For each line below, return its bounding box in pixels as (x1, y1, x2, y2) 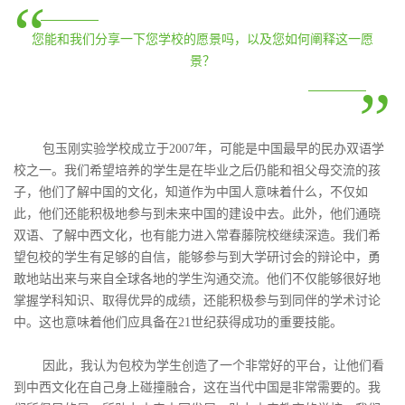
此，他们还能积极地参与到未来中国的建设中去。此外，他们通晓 (14, 207, 381, 221)
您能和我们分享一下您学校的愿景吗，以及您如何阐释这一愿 (32, 33, 373, 47)
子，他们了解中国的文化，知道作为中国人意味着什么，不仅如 (14, 185, 368, 200)
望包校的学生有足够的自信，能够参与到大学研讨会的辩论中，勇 (14, 250, 381, 265)
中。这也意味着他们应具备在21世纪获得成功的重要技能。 (14, 316, 343, 330)
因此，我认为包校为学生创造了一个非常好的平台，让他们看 (42, 359, 384, 373)
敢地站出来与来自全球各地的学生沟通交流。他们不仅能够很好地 (14, 272, 381, 287)
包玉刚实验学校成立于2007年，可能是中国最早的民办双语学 (42, 142, 384, 156)
